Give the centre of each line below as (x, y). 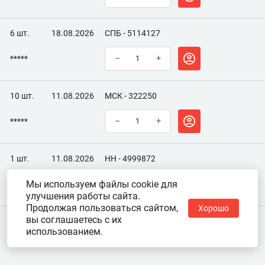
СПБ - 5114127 (132, 33)
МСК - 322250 (131, 96)
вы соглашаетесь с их (74, 220)
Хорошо (214, 208)
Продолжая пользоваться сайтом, (102, 208)
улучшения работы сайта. (83, 196)
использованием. (64, 232)
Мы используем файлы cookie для (102, 184)
